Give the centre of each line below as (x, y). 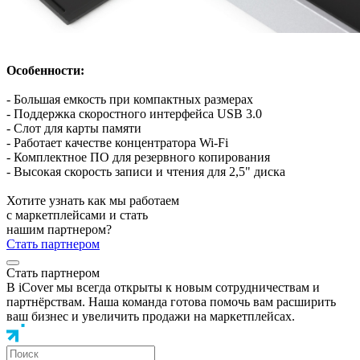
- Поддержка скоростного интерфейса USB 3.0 (136, 113)
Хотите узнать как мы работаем (93, 200)
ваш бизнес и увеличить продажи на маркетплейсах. (151, 316)
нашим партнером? (59, 229)
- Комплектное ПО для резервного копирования (140, 157)
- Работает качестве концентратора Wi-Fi (117, 142)
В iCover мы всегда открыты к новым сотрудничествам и (163, 287)
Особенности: (47, 70)
